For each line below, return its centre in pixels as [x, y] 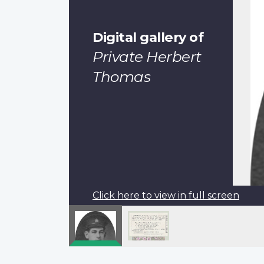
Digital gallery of [148, 37]
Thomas [121, 76]
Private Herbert [147, 56]
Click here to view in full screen [166, 195]
